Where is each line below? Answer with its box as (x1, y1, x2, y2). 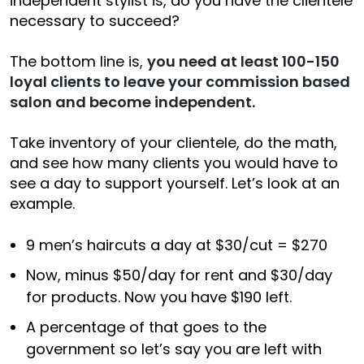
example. (10, 193, 75, 214)
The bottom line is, (10, 50, 147, 71)
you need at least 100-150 (147, 50, 340, 71)
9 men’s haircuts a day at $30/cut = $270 (26, 234, 327, 255)
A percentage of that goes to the (26, 316, 266, 337)
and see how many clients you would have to (10, 152, 338, 173)
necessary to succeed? (10, 10, 180, 31)
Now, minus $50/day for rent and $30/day (26, 264, 332, 285)
